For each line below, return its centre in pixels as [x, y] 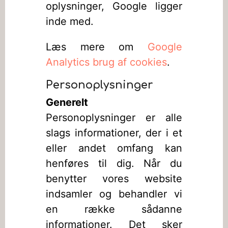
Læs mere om [97, 47]
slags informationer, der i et [114, 133]
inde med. [70, 21]
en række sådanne [114, 209]
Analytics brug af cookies [106, 62]
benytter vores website [114, 179]
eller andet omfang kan [114, 148]
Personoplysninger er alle [114, 118]
